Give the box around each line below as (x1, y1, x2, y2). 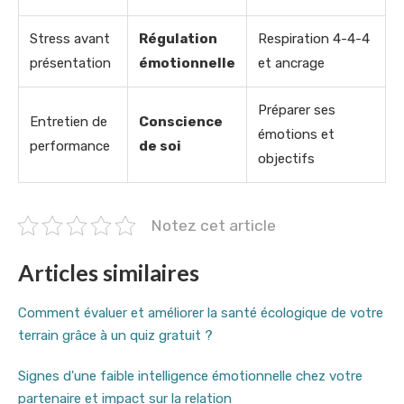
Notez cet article (151, 216, 276, 234)
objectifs (258, 150, 315, 167)
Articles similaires (18, 258, 199, 286)
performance (30, 137, 110, 154)
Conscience (139, 113, 223, 130)
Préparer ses (258, 101, 335, 118)
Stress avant (30, 30, 110, 47)
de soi (139, 137, 181, 154)
